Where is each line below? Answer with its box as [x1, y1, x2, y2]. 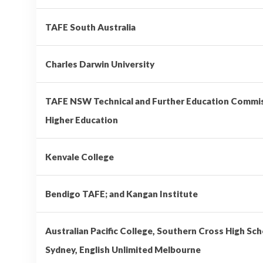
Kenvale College [45, 151, 114, 162]
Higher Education [45, 114, 118, 125]
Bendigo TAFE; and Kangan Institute [45, 188, 198, 199]
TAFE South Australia [45, 21, 136, 32]
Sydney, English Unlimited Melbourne [45, 244, 201, 255]
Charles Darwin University [45, 58, 154, 69]
